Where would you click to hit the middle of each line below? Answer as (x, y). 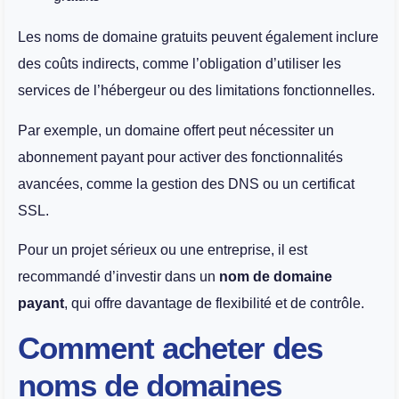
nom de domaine (276, 276)
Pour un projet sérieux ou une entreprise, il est (163, 249)
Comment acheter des (171, 348)
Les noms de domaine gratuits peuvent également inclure (198, 37)
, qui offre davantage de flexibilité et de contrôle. (214, 303)
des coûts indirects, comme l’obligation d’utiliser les (179, 64)
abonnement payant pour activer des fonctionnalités (180, 157)
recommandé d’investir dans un (118, 276)
